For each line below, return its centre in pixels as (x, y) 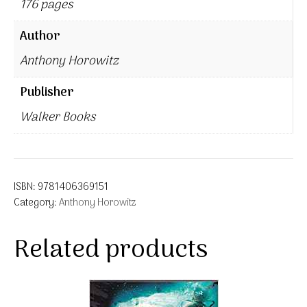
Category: (36, 203)
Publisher (47, 93)
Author (40, 36)
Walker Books (58, 117)
